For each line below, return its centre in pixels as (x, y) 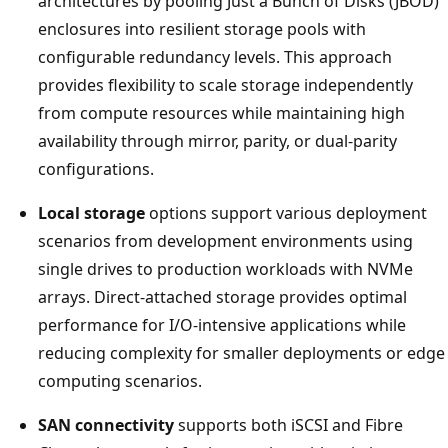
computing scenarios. (120, 380)
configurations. (96, 168)
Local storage (91, 212)
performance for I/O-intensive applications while (222, 324)
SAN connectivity (106, 424)
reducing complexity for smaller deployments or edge (241, 352)
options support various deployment (286, 212)
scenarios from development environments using (225, 240)
